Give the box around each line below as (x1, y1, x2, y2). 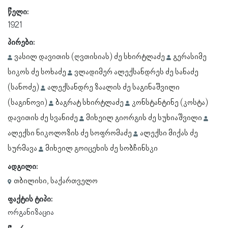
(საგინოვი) (8, 98, 47, 107)
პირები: (8, 38, 35, 47)
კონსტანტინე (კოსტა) (132, 98, 208, 107)
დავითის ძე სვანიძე (8, 113, 78, 123)
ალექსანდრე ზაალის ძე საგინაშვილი (47, 83, 180, 92)
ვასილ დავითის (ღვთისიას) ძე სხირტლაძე (14, 52, 165, 62)
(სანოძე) (8, 83, 39, 92)
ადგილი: (8, 162, 38, 172)
